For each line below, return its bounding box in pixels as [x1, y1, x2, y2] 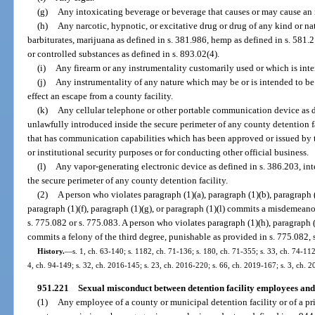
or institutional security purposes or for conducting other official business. [27, 147, 309, 158]
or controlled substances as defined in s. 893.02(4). [27, 49, 220, 60]
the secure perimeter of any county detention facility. [27, 175, 229, 186]
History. [37, 247, 65, 256]
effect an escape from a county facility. [27, 91, 174, 102]
